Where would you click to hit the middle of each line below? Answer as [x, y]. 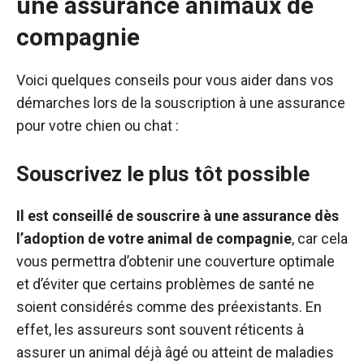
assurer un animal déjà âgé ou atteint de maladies [175, 352]
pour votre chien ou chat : [97, 126]
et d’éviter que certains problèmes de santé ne [165, 284]
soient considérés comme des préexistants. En [169, 307]
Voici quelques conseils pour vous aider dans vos [175, 80]
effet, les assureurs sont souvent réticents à [160, 329]
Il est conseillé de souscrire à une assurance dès [178, 216]
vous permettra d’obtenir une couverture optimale [175, 261]
